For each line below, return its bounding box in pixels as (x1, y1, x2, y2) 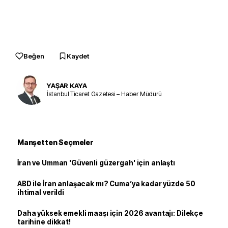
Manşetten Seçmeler (17, 138, 94, 147)
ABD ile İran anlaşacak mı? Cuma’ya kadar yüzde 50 (17, 180, 195, 188)
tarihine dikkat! (17, 218, 71, 226)
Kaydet (67, 52, 89, 60)
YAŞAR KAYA (47, 81, 87, 90)
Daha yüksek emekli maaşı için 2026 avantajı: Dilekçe (17, 209, 203, 217)
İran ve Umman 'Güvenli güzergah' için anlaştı (17, 159, 175, 167)
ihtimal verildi (17, 188, 64, 196)
